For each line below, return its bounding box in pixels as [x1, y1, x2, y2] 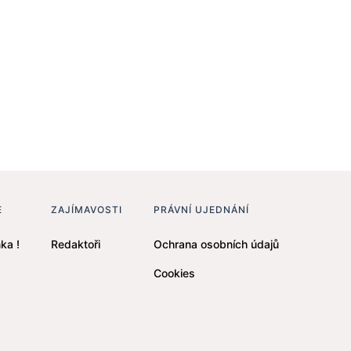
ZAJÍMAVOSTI [51, 204, 122, 215]
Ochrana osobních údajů [154, 237, 279, 251]
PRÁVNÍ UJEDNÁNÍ [154, 204, 249, 215]
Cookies [154, 266, 195, 280]
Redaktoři [51, 237, 100, 251]
